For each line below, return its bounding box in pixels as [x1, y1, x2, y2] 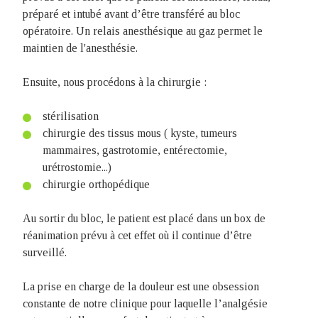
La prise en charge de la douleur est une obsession [23, 280, 259, 292]
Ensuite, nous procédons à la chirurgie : [23, 76, 207, 88]
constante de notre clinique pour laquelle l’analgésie [23, 297, 268, 309]
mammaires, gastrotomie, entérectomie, [43, 144, 227, 156]
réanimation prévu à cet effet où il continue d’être [23, 229, 252, 241]
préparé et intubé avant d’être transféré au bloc [23, 8, 240, 20]
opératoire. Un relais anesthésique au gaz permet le [23, 25, 263, 37]
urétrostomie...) [43, 161, 111, 173]
